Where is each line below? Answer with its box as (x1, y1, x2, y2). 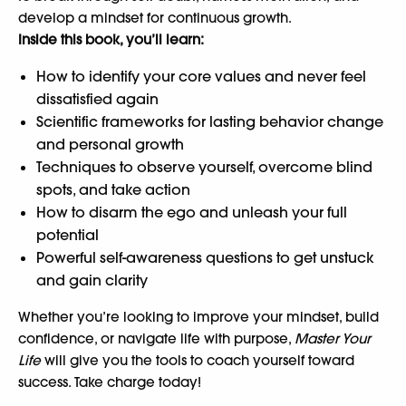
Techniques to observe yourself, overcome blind (36, 157, 372, 176)
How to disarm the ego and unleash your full (36, 202, 347, 221)
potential (36, 225, 99, 244)
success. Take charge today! (18, 372, 201, 391)
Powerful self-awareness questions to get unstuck (36, 247, 374, 266)
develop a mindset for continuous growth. (18, 8, 292, 26)
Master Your (295, 329, 371, 347)
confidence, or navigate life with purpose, (18, 329, 295, 347)
